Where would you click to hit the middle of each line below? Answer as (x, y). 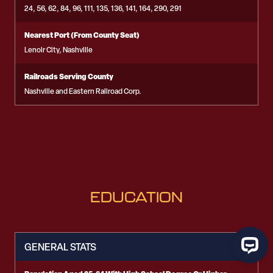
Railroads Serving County (69, 76)
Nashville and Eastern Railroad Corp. (83, 91)
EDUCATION (136, 197)
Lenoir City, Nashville (58, 50)
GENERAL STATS (60, 247)
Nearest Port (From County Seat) (82, 35)
